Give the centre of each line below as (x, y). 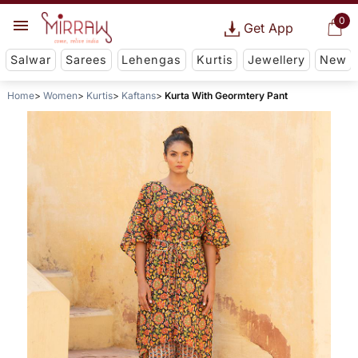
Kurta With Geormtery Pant (226, 96)
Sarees (87, 60)
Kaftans (138, 96)
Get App (268, 28)
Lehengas (152, 60)
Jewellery (276, 60)
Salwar (30, 60)
